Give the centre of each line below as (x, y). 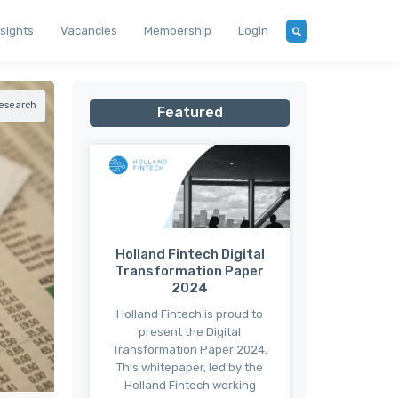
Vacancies (89, 31)
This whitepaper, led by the (190, 367)
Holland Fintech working (190, 385)
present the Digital (190, 331)
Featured (190, 112)
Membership (178, 31)
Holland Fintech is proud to (190, 314)
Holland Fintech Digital (190, 254)
